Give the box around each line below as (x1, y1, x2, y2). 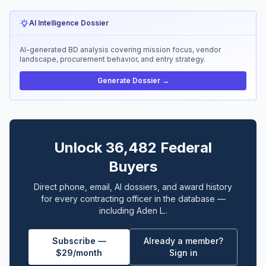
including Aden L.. (99, 205, 167, 216)
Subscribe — (52, 236, 106, 246)
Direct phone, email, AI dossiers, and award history (34, 182, 232, 192)
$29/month (56, 248, 103, 258)
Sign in (169, 248, 198, 258)
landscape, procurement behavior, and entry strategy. (20, 55, 205, 64)
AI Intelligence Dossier (29, 18, 109, 27)
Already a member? (144, 236, 224, 246)
